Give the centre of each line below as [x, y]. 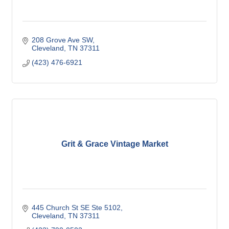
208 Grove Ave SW [62, 40]
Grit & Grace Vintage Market [114, 144]
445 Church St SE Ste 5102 [76, 208]
